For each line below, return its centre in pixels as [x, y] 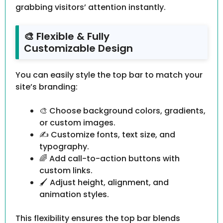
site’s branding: [47, 87]
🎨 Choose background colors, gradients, [122, 111]
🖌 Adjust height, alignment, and [104, 183]
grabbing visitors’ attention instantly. [91, 7]
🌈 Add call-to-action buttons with [110, 159]
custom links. [66, 171]
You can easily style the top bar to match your [109, 75]
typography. [64, 147]
